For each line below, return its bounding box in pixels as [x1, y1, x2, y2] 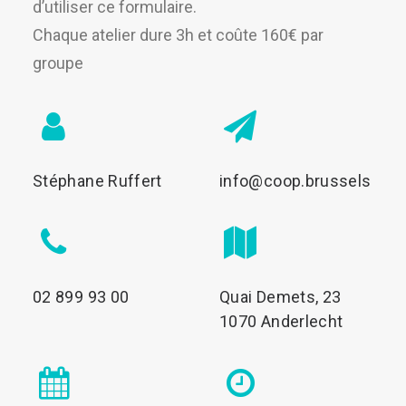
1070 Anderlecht [219, 312, 343, 331]
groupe [33, 53, 83, 72]
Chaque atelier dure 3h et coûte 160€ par [33, 25, 324, 44]
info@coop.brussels [219, 171, 372, 190]
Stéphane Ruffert [33, 171, 162, 190]
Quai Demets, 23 [219, 287, 342, 306]
